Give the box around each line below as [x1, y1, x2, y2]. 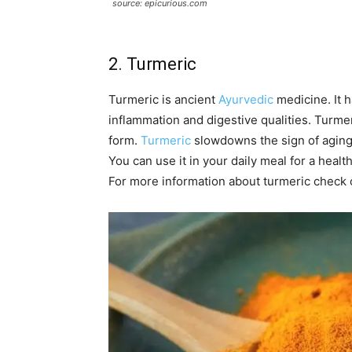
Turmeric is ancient [108, 92, 218, 108]
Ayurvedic [218, 92, 273, 108]
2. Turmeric [108, 54, 196, 75]
